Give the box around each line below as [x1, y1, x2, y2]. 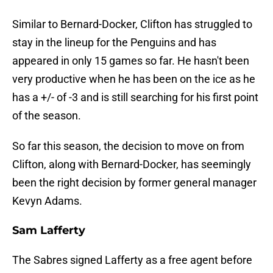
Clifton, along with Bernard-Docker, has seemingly [12, 158, 251, 171]
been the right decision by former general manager [12, 176, 257, 190]
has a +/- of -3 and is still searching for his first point [12, 91, 258, 104]
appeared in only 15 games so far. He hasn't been [12, 54, 249, 68]
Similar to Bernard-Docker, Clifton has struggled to [12, 18, 252, 31]
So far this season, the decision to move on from [12, 140, 244, 153]
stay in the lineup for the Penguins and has [12, 36, 216, 49]
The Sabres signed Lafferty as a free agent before [12, 253, 252, 267]
